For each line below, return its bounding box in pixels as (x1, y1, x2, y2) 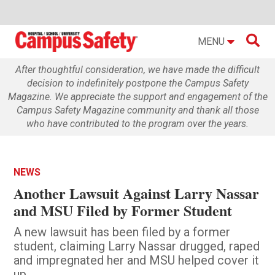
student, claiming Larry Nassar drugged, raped (14, 238, 260, 254)
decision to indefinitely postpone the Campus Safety (26, 77, 249, 89)
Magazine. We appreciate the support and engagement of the (7, 90, 268, 103)
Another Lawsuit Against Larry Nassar (14, 182, 260, 204)
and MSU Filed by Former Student (14, 199, 233, 221)
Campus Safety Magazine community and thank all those (16, 104, 259, 116)
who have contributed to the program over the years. (26, 117, 249, 130)
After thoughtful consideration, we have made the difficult (15, 63, 260, 76)
